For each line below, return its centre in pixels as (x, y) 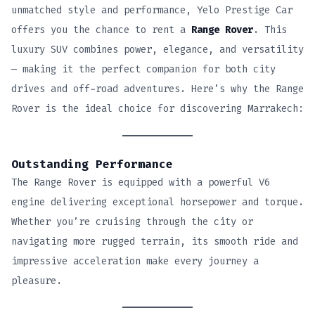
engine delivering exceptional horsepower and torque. (157, 202)
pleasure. (37, 281)
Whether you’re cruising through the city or (132, 221)
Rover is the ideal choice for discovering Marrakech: (157, 109)
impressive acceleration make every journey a (135, 261)
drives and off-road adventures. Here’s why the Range (157, 89)
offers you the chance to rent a (101, 30)
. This (270, 30)
